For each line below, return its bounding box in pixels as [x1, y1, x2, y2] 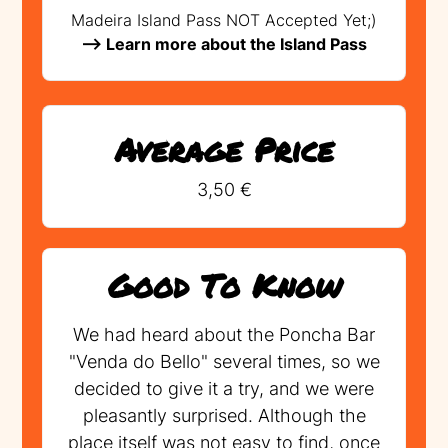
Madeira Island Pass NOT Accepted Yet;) [71, 10, 377, 31]
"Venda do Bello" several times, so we [68, 351, 380, 373]
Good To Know [107, 262, 341, 309]
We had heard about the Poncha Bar [73, 324, 375, 346]
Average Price [114, 126, 334, 173]
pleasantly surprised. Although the [82, 405, 366, 427]
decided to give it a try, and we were [74, 378, 374, 400]
